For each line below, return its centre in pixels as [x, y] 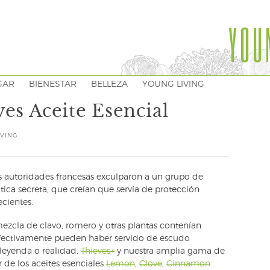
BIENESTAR [53, 84]
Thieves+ [98, 251]
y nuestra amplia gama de [170, 251]
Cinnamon [188, 264]
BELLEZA [109, 84]
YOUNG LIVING [173, 84]
